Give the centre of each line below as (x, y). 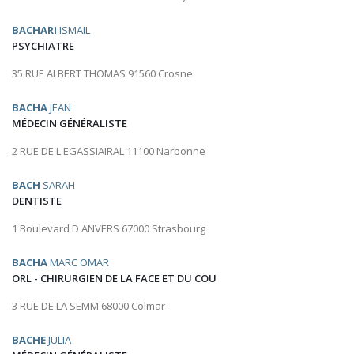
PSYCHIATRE (43, 46)
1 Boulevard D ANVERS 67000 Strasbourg (109, 229)
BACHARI (34, 30)
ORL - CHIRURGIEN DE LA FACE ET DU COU (114, 279)
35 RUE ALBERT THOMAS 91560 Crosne (102, 74)
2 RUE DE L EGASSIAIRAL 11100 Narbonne (109, 151)
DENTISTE (37, 201)
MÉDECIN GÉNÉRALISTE (70, 124)
